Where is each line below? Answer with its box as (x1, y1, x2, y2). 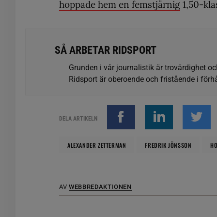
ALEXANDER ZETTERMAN (67, 140, 126, 149)
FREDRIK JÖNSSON (145, 140, 192, 149)
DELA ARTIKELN (59, 115, 97, 122)
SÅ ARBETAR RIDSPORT (55, 44, 156, 56)
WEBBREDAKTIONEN (68, 183, 132, 190)
